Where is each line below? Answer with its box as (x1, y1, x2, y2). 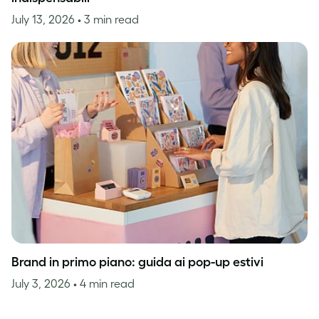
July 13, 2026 (11, 13, 78, 26)
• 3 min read (78, 13, 139, 26)
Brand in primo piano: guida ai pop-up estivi (11, 255, 263, 270)
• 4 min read (73, 277, 135, 291)
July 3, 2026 (11, 277, 73, 291)
